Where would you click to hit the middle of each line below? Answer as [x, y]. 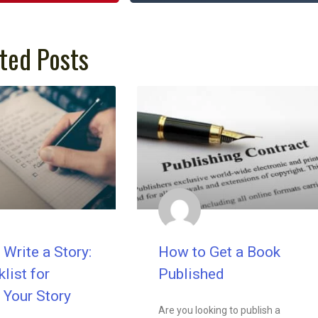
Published [193, 274]
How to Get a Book [220, 252]
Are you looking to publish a [220, 310]
